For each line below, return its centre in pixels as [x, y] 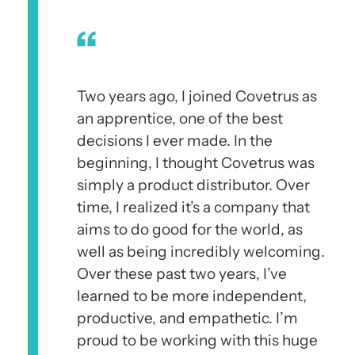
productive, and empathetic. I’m [187, 318]
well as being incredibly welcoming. [201, 251]
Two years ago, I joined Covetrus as [197, 96]
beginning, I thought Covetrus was [196, 162]
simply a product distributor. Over [193, 185]
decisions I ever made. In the [175, 140]
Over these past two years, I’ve [182, 273]
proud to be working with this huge [197, 340]
